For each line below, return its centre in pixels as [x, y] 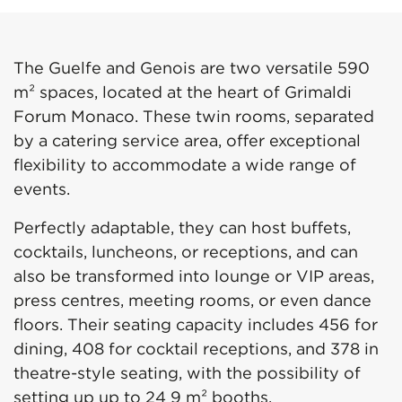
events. [42, 189]
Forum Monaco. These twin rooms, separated [194, 117]
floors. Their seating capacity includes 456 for [196, 325]
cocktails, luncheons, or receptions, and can [186, 252]
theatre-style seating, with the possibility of [187, 373]
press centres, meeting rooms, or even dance [192, 301]
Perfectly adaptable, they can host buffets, [182, 228]
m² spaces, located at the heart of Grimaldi [183, 92]
